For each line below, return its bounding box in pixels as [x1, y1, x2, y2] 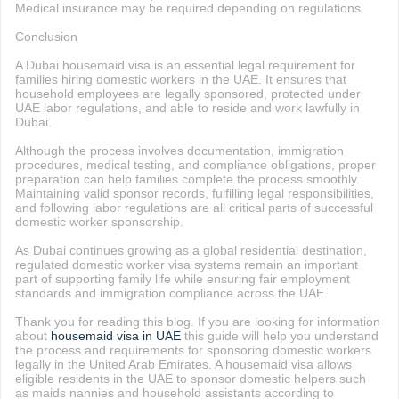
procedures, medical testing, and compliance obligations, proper [14, 158, 376, 172]
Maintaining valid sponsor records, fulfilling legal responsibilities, [14, 186, 374, 200]
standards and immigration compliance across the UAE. [14, 286, 328, 300]
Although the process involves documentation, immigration [14, 143, 344, 158]
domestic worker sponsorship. [14, 215, 183, 229]
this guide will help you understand [180, 329, 379, 343]
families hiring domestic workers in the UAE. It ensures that [14, 72, 346, 86]
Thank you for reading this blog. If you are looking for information [14, 314, 380, 329]
